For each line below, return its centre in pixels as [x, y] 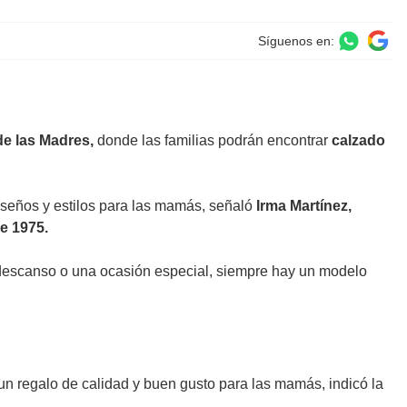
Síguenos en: [296, 40]
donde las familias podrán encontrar [213, 140]
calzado [358, 140]
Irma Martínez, [302, 205]
